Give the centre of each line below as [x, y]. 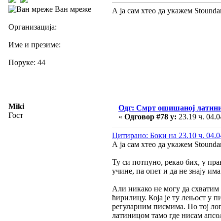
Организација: [33, 27]
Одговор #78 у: [150, 116]
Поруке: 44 [27, 62]
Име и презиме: [35, 44]
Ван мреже [72, 9]
